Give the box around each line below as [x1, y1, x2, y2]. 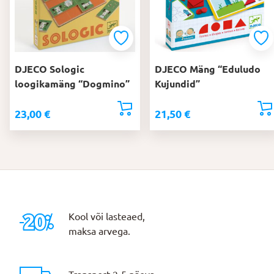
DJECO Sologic [15, 64, 84, 75]
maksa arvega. [68, 225, 130, 237]
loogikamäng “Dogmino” [15, 78, 130, 90]
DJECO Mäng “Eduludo [155, 64, 261, 75]
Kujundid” [155, 78, 200, 90]
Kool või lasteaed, [68, 210, 145, 222]
